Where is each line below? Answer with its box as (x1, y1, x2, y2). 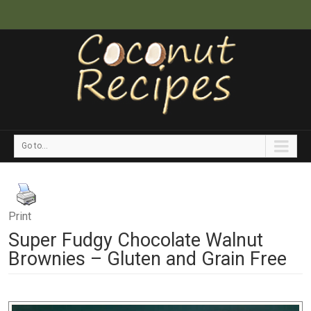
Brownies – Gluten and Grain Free (8, 248, 287, 270)
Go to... (22, 141, 48, 151)
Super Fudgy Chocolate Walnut (8, 229, 263, 251)
